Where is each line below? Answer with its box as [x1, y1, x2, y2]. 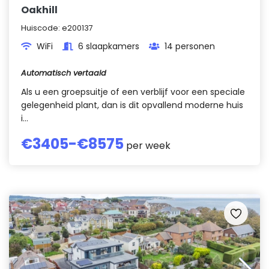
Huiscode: [21, 23, 62, 33]
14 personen [165, 40, 215, 52]
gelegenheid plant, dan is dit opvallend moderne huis [21, 99, 243, 111]
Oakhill [21, 3, 58, 17]
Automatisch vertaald [21, 68, 106, 78]
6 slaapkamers [78, 40, 139, 52]
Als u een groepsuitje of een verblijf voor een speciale [21, 86, 245, 98]
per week [124, 139, 171, 153]
